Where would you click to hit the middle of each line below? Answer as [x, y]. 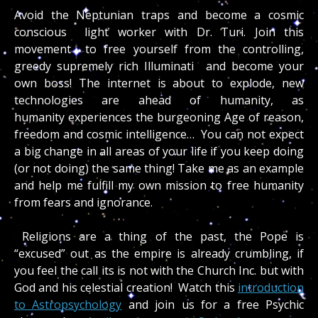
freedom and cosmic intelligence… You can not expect [159, 134]
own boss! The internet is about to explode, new [159, 83]
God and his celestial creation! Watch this [126, 287]
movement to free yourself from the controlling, [159, 49]
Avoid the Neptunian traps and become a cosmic [159, 15]
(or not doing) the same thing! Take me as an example [159, 168]
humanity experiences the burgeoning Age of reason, [159, 117]
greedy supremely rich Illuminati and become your [159, 66]
